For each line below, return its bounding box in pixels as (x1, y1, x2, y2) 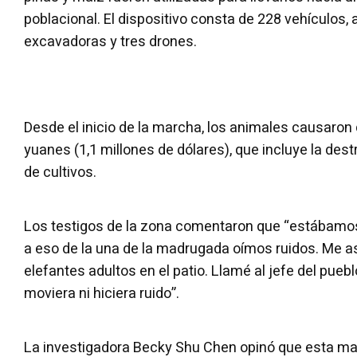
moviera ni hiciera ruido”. (24, 283, 179, 304)
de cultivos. (24, 162, 96, 183)
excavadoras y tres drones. (24, 31, 197, 53)
